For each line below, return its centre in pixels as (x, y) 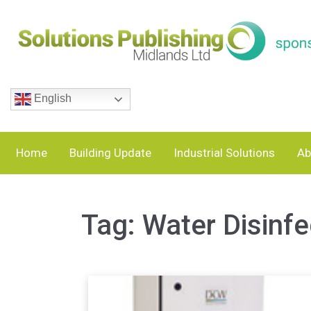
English (51, 99)
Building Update (110, 153)
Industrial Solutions (224, 153)
